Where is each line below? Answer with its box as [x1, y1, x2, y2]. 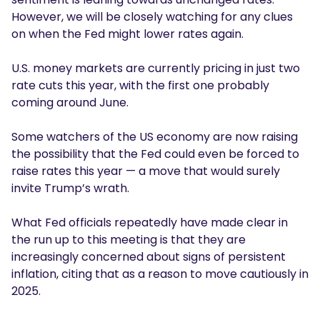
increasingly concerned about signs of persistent [11, 249, 286, 266]
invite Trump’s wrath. [11, 180, 132, 197]
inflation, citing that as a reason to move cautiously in [11, 266, 309, 283]
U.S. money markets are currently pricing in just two [11, 60, 300, 77]
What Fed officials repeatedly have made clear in [11, 214, 288, 231]
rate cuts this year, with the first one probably [11, 77, 269, 94]
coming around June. [11, 94, 131, 111]
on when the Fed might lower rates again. [11, 26, 249, 43]
